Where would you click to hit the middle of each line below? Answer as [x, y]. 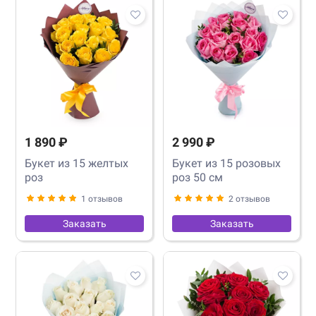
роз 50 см [197, 177]
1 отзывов [102, 199]
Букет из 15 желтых [77, 163]
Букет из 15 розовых [226, 163]
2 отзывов [249, 199]
